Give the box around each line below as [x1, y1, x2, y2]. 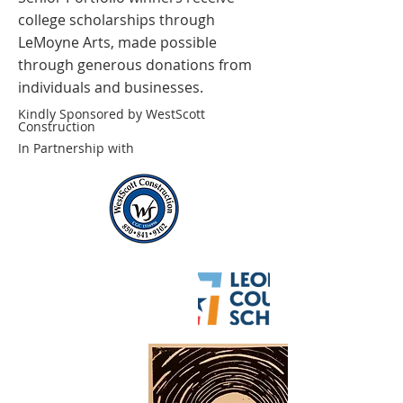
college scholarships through [18, 10, 215, 30]
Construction [18, 118, 95, 135]
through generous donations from [18, 55, 252, 75]
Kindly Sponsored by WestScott [18, 105, 205, 122]
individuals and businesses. [18, 77, 203, 97]
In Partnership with [18, 139, 134, 157]
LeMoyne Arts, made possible [18, 32, 217, 52]
